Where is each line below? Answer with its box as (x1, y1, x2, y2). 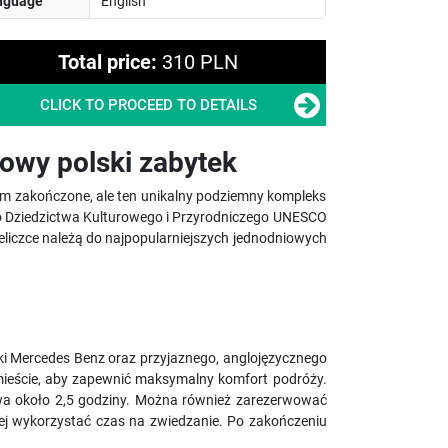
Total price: (58, 50, 158, 74)
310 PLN (162, 50, 239, 74)
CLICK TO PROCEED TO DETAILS (39, 96, 257, 114)
